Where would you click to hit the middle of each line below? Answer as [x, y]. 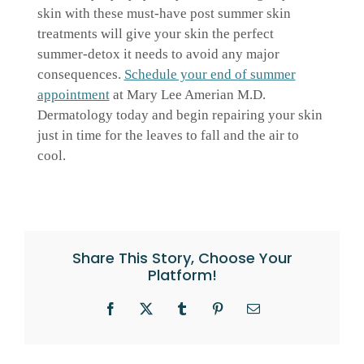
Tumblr [199, 314]
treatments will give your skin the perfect [155, 33]
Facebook [134, 314]
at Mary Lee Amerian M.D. [187, 94]
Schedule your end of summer [210, 74]
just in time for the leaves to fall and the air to [168, 135]
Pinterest [238, 314]
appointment [73, 94]
